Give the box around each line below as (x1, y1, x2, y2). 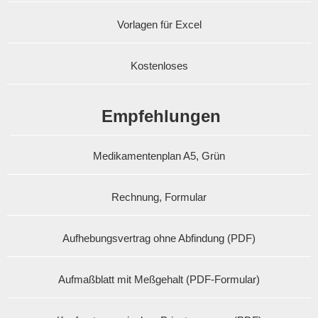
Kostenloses (130, 59, 188, 72)
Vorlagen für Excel (116, 18, 202, 31)
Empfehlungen (101, 106, 221, 126)
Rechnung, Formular (111, 190, 207, 203)
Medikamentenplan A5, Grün (93, 149, 225, 162)
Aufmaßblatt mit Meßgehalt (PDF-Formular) (58, 273, 260, 285)
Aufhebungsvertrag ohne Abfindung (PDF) (62, 231, 256, 244)
